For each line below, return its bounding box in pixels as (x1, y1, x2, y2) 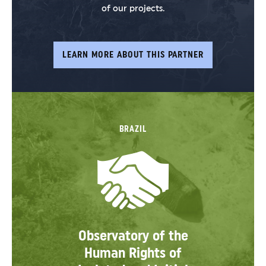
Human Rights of (84, 244, 182, 262)
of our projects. (102, 4, 164, 14)
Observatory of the (78, 227, 188, 245)
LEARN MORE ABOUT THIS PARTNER (62, 49, 204, 61)
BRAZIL (119, 124, 147, 134)
